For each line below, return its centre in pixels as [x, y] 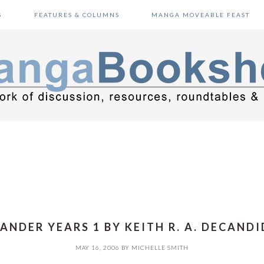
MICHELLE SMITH [160, 247]
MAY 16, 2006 [98, 247]
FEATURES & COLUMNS [77, 15]
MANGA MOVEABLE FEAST [200, 15]
